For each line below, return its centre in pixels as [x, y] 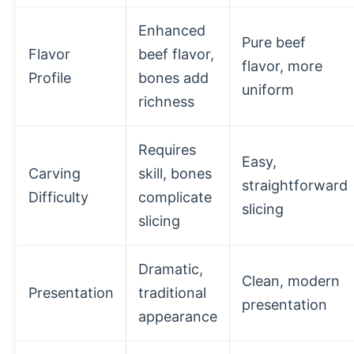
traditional [172, 293]
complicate [175, 197]
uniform [268, 90]
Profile [50, 78]
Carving [55, 173]
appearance [178, 316]
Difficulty [58, 197]
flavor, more [282, 66]
